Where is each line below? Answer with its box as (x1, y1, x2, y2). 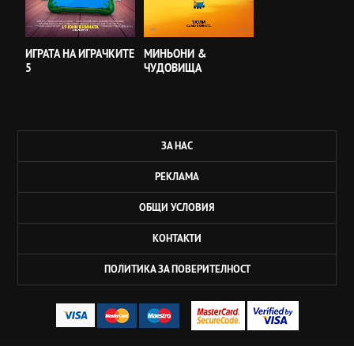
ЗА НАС (161, 139, 193, 153)
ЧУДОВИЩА (144, 61, 202, 75)
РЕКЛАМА (155, 170, 199, 183)
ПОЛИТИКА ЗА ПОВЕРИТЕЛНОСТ (104, 262, 250, 276)
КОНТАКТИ (153, 232, 201, 245)
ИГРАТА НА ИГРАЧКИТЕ (25, 47, 134, 61)
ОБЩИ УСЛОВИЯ (139, 201, 215, 214)
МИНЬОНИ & (144, 47, 206, 61)
